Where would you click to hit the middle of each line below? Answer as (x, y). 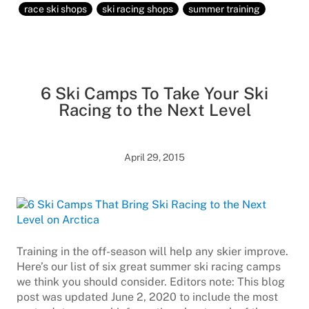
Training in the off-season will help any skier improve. (152, 251)
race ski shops (56, 9)
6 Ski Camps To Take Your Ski (154, 93)
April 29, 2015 (154, 157)
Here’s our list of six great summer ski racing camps (149, 267)
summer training (224, 9)
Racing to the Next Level (154, 110)
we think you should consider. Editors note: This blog (151, 282)
